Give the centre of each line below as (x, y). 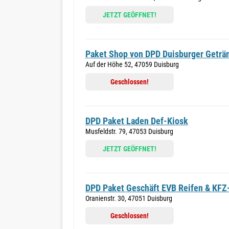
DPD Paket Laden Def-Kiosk (137, 121)
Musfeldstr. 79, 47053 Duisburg (129, 131)
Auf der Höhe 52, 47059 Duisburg (132, 64)
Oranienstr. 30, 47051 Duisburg (129, 198)
